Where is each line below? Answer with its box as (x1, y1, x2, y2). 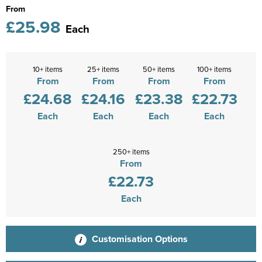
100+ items (197, 63, 232, 74)
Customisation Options (89, 232, 188, 246)
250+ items (112, 146, 150, 157)
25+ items (87, 63, 119, 74)
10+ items (33, 63, 63, 74)
